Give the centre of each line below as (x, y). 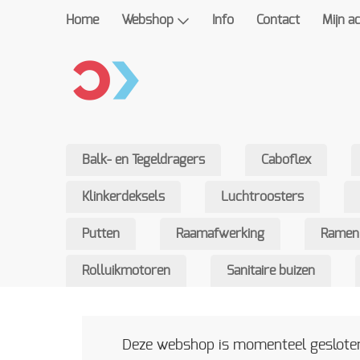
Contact (278, 20)
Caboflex (286, 160)
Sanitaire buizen (271, 271)
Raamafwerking (220, 234)
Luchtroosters (262, 197)
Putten (101, 234)
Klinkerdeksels (123, 197)
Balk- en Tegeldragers (143, 160)
